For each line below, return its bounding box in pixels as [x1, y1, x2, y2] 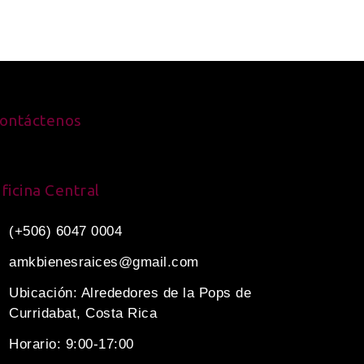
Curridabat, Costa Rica [9, 305, 157, 321]
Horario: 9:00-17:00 [9, 336, 134, 352]
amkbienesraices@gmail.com [9, 254, 199, 270]
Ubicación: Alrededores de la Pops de [9, 285, 251, 301]
